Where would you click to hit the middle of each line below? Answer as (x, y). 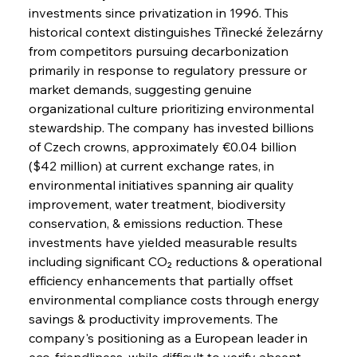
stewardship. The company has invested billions (173, 127)
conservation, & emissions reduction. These (157, 223)
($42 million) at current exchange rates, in (153, 165)
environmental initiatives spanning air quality (163, 184)
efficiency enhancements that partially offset (162, 280)
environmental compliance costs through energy (175, 299)
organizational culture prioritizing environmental (173, 108)
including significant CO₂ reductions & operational (177, 261)
